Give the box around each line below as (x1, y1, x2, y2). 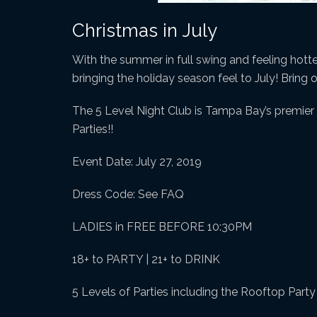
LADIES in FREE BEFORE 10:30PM (72, 220, 252, 234)
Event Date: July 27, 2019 (72, 155, 202, 168)
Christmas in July (72, 20, 217, 41)
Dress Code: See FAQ (72, 188, 184, 201)
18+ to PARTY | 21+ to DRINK (72, 253, 220, 266)
